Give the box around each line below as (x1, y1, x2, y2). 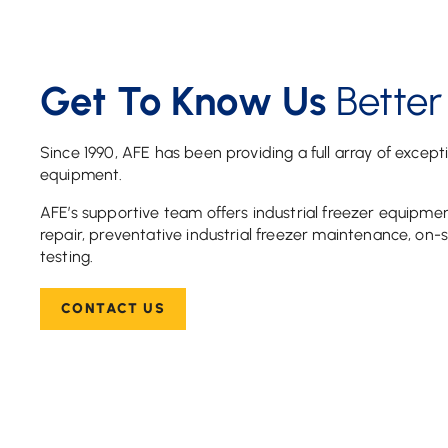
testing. (40, 247, 94, 267)
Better (326, 77, 443, 126)
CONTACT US (61, 300, 165, 318)
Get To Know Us (40, 77, 327, 126)
